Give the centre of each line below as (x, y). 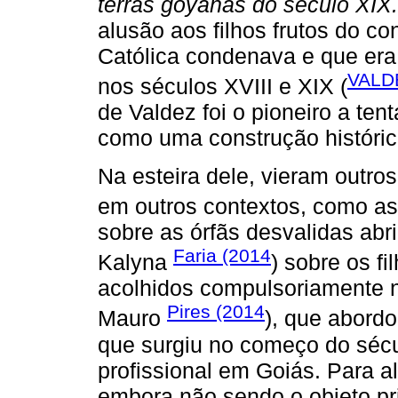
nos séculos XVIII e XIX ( (223, 87)
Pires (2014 (216, 312)
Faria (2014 (222, 255)
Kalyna (135, 263)
